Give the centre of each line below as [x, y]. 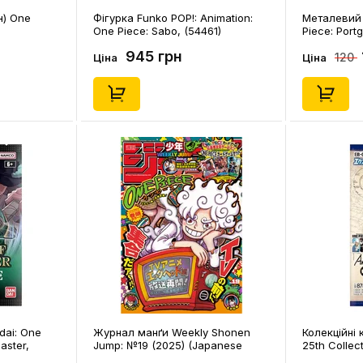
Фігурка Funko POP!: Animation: [173, 18]
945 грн [154, 56]
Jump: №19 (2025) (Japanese [168, 345]
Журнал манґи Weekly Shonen [172, 332]
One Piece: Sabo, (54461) [157, 31]
